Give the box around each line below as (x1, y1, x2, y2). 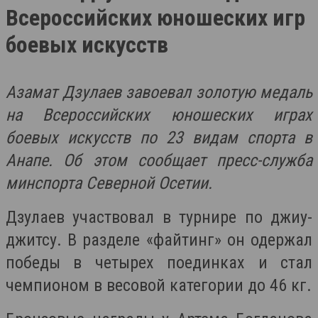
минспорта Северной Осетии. (6, 172, 212, 193)
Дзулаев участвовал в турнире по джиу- (6, 207, 312, 227)
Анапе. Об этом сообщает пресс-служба (6, 150, 312, 170)
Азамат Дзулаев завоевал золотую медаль (6, 82, 312, 102)
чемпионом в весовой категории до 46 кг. (6, 275, 312, 295)
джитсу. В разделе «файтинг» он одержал (6, 229, 312, 250)
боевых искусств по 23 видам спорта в (6, 127, 312, 148)
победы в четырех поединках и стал (6, 252, 312, 273)
